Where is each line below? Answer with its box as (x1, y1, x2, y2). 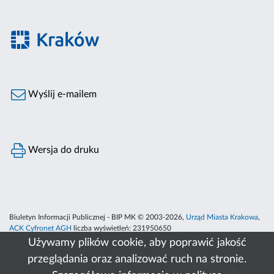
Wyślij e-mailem (26, 89, 97, 100)
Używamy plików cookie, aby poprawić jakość (28, 237, 246, 248)
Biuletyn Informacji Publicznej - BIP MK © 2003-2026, (9, 213, 186, 221)
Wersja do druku (26, 145, 100, 155)
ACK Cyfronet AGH (9, 224, 72, 232)
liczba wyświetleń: (72, 224, 133, 232)
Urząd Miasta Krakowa (186, 213, 258, 221)
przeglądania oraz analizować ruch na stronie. (28, 254, 246, 265)
